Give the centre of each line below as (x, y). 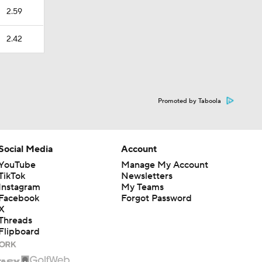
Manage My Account (164, 165)
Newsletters (146, 176)
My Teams (142, 187)
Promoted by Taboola (189, 101)
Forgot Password (156, 198)
